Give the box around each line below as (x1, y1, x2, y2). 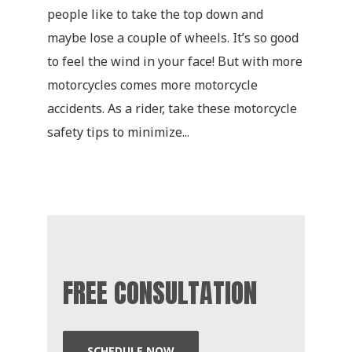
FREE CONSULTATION (62, 273, 257, 313)
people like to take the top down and (46, 5, 263, 24)
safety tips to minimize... (46, 123, 189, 141)
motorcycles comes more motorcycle (46, 76, 258, 94)
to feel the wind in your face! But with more (46, 53, 302, 71)
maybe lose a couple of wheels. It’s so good (46, 29, 299, 47)
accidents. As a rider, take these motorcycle (46, 100, 297, 118)
